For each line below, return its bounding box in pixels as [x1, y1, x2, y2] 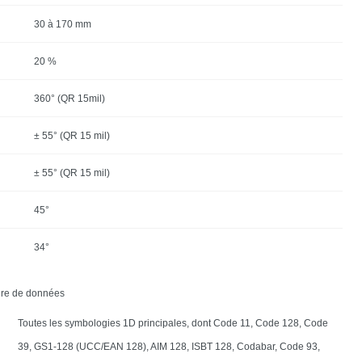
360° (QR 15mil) [33, 92, 105, 104]
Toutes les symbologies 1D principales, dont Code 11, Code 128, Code [17, 317, 328, 329]
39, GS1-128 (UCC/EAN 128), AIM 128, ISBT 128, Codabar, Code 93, [17, 340, 320, 352]
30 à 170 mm [33, 18, 91, 30]
